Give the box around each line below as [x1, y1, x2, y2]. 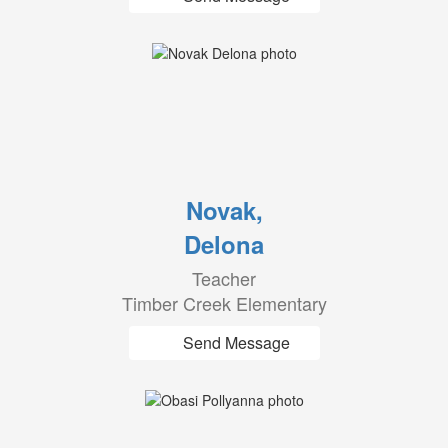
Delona [184, 227, 264, 261]
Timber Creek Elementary [121, 290, 327, 316]
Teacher [192, 265, 256, 291]
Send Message [182, 331, 290, 354]
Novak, [185, 193, 263, 227]
